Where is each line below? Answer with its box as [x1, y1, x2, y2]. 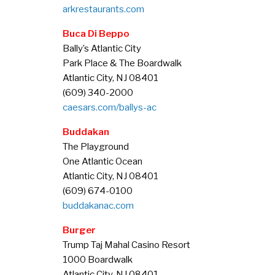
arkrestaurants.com [63, 3, 144, 15]
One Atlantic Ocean [63, 155, 142, 168]
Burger [63, 224, 96, 236]
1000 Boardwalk [63, 254, 133, 266]
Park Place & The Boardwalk [63, 57, 182, 69]
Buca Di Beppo [63, 28, 130, 40]
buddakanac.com [63, 199, 134, 212]
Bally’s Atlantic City [63, 42, 141, 55]
